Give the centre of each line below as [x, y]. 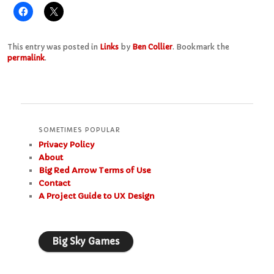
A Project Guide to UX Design [96, 196]
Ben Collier [152, 46]
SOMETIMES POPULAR [79, 130]
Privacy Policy [66, 145]
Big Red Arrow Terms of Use [94, 171]
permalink [26, 57]
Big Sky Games [86, 241]
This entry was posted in [53, 46]
